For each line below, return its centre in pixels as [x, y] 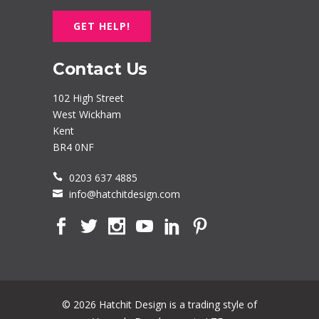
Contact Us [100, 69]
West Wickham [87, 115]
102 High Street [88, 98]
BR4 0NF [73, 147]
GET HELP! [102, 26]
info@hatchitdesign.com [125, 194]
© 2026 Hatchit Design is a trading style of [159, 305]
